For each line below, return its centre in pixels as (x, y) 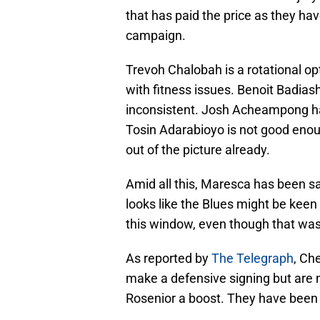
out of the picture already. (198, 150)
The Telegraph (252, 259)
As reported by (169, 259)
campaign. (156, 36)
